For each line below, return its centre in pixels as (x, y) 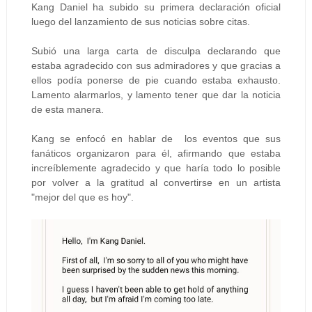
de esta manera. (69, 110)
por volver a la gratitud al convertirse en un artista (156, 183)
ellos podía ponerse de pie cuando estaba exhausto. (156, 80)
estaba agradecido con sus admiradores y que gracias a (156, 66)
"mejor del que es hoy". (82, 197)
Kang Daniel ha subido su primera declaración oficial (156, 7)
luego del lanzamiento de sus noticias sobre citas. (140, 22)
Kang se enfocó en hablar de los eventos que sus (156, 139)
